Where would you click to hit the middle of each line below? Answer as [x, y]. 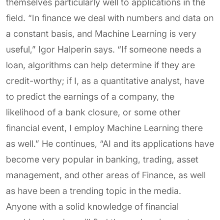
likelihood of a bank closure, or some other [93, 112]
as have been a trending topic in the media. [94, 191]
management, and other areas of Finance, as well [106, 175]
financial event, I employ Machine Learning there [104, 128]
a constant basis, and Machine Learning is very [101, 34]
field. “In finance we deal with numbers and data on [110, 18]
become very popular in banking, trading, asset [102, 159]
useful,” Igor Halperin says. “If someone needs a [104, 49]
